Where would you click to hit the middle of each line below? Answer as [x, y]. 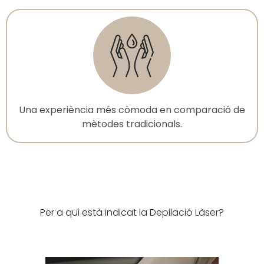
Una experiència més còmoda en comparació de [132, 110]
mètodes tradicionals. [132, 124]
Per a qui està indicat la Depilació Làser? [132, 212]
